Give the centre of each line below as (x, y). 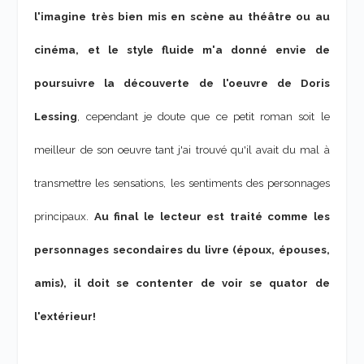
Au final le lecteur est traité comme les (212, 217)
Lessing (56, 117)
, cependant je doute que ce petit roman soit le (204, 117)
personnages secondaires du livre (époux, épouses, (182, 250)
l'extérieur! (65, 316)
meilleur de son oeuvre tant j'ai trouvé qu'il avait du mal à (182, 150)
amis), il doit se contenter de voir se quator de (182, 283)
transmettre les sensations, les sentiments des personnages (182, 183)
